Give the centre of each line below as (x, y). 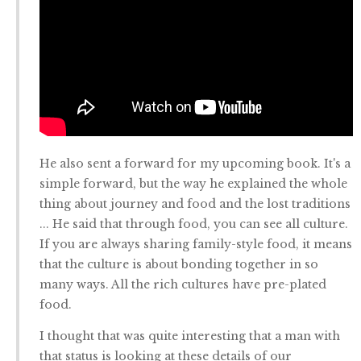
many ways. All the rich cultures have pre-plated (183, 284)
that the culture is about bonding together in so (179, 264)
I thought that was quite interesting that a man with (190, 336)
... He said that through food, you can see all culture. (194, 224)
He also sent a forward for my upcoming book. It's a (195, 164)
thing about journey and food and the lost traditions (195, 204)
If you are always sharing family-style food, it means (196, 244)
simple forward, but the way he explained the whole (193, 184)
